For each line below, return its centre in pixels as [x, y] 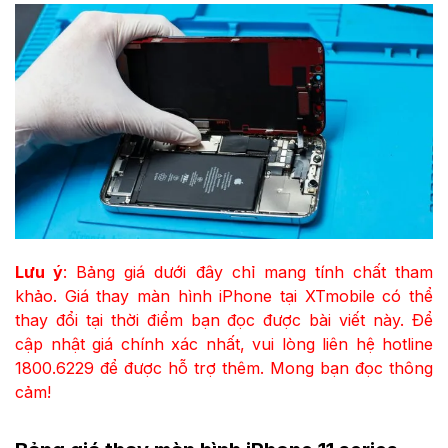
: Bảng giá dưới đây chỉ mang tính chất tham [248, 271]
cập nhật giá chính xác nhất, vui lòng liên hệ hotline [224, 343]
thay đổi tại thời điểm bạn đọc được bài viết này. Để [224, 319]
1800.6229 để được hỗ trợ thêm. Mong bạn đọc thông [224, 367]
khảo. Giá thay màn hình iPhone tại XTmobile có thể [224, 295]
